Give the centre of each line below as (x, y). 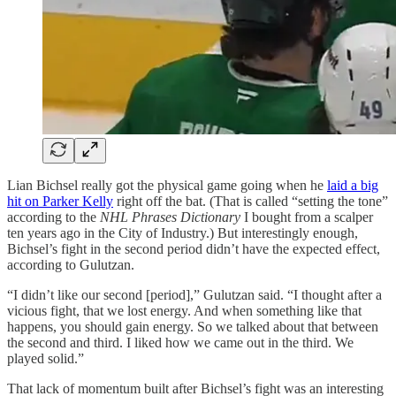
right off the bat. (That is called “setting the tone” (251, 201)
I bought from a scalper (307, 217)
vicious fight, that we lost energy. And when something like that (184, 310)
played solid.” (46, 358)
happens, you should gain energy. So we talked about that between (193, 326)
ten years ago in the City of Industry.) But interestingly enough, (183, 232)
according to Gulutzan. (71, 264)
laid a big (353, 185)
